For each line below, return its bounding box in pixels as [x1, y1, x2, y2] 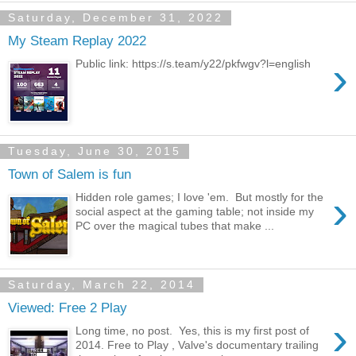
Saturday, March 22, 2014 [8, 278, 195, 292]
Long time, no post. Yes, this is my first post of [75, 323, 310, 337]
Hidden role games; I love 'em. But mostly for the [75, 190, 324, 203]
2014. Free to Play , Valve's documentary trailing [75, 338, 319, 351]
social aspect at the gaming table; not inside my [75, 204, 315, 218]
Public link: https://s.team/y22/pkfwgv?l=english [75, 56, 318, 70]
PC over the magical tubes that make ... [75, 219, 275, 232]
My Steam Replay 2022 [8, 33, 146, 49]
